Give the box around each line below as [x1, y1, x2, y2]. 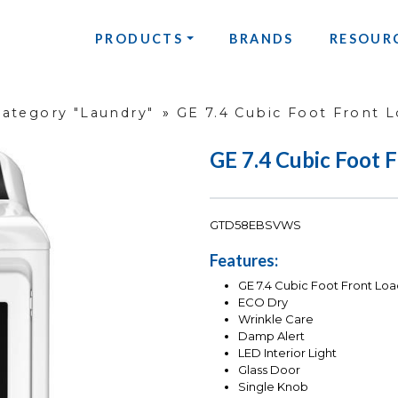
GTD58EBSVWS [210, 218, 301, 233]
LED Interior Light [238, 346, 337, 361]
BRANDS [229, 30, 294, 46]
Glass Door [238, 362, 300, 378]
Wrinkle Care [238, 312, 314, 327]
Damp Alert [238, 329, 305, 344]
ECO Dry [238, 295, 288, 310]
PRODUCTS [94, 30, 184, 46]
